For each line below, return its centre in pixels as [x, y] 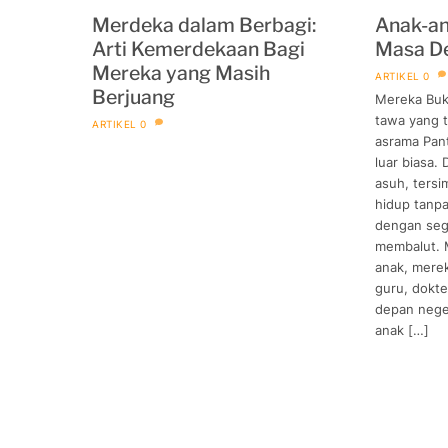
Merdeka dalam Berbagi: [204, 24]
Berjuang [133, 96]
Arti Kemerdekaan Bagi [198, 48]
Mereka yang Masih [181, 72]
